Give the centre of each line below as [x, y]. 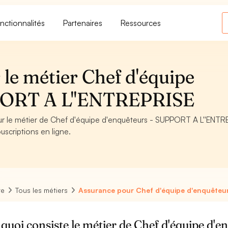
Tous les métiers [42, 190]
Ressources [141, 23]
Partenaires [83, 23]
